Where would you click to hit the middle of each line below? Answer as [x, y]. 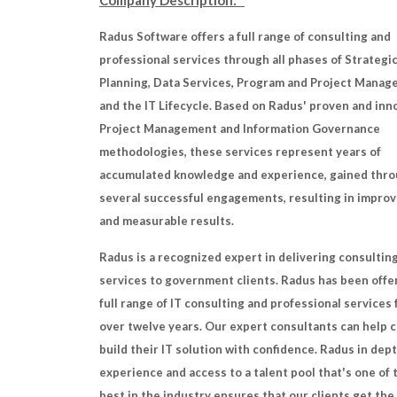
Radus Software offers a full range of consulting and [245, 36]
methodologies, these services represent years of [240, 152]
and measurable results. [167, 221]
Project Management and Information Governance [240, 128]
